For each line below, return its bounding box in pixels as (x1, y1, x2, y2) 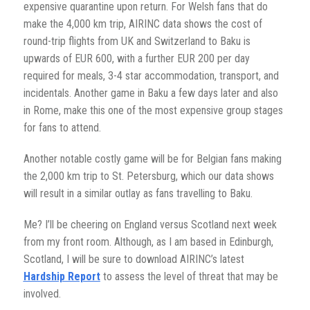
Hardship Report (23, 270, 100, 284)
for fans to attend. (23, 121, 101, 135)
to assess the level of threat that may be (100, 270, 278, 284)
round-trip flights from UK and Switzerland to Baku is (23, 35, 250, 48)
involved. (23, 287, 61, 301)
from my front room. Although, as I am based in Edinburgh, (23, 235, 273, 249)
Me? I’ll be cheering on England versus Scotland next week (23, 218, 277, 232)
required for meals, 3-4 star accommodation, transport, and (23, 69, 279, 83)
